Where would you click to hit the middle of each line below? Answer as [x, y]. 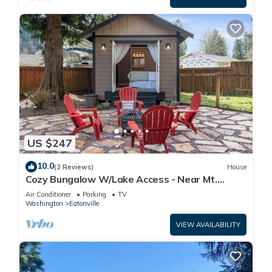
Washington [44, 204]
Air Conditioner [48, 195]
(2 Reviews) [74, 167]
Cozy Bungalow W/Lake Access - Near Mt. [121, 179]
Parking [94, 195]
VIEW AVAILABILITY [208, 225]
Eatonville [84, 204]
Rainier [42, 190]
